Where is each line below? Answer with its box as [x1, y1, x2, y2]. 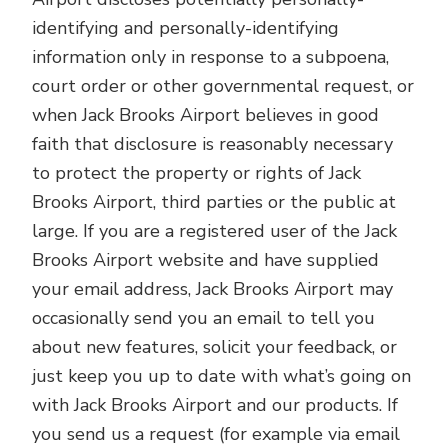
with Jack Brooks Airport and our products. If [32, 393, 399, 417]
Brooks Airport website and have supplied [32, 248, 380, 272]
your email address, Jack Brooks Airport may [32, 277, 394, 301]
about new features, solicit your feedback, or [32, 335, 398, 359]
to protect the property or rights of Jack [32, 161, 362, 185]
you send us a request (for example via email [32, 422, 401, 446]
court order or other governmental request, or [32, 74, 415, 98]
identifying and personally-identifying [32, 16, 340, 40]
